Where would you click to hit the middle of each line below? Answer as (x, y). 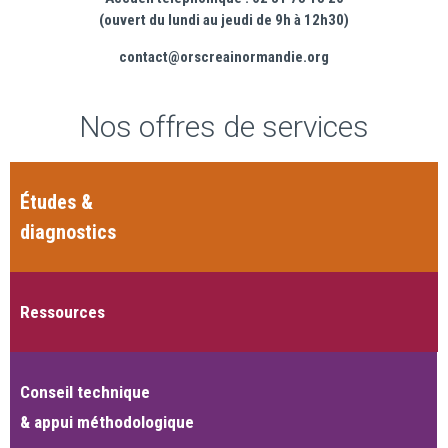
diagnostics (68, 231)
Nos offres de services (224, 126)
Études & (56, 201)
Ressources (62, 311)
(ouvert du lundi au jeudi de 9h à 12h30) (224, 20)
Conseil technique (85, 391)
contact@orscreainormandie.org (224, 56)
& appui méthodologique (107, 421)
